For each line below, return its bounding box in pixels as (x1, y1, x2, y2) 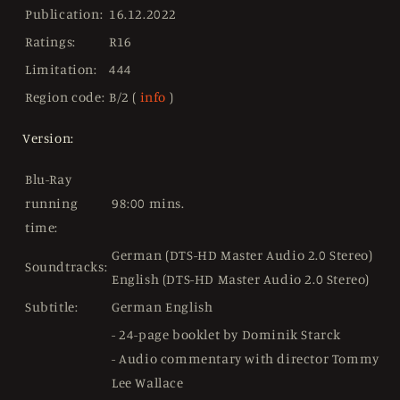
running (25, 195, 79, 212)
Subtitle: (25, 298, 79, 316)
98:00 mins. (112, 195, 185, 212)
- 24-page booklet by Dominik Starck (112, 326, 341, 344)
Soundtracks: (25, 258, 108, 276)
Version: (22, 129, 74, 147)
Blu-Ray (25, 171, 72, 188)
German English (112, 298, 213, 316)
